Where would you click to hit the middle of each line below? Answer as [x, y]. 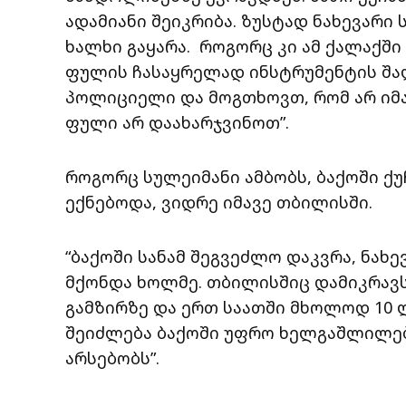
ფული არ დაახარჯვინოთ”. [177, 122]
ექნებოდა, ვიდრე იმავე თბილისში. [219, 202]
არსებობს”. [112, 358]
